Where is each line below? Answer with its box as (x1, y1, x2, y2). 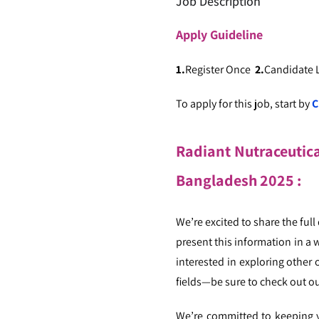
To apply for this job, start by (176, 96, 312, 111)
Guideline (210, 26, 263, 43)
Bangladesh (176, 170, 260, 190)
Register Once (185, 62, 255, 77)
